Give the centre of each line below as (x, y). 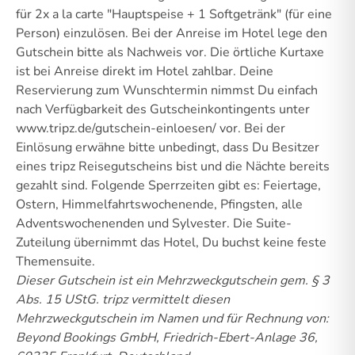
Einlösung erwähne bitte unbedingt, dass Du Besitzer (168, 147)
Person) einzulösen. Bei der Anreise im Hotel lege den (172, 33)
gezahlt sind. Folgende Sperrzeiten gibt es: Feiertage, (168, 185)
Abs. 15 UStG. (57, 299)
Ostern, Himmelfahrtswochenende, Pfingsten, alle (159, 204)
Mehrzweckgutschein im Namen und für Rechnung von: (172, 318)
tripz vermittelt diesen (166, 299)
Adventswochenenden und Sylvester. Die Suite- (154, 223)
